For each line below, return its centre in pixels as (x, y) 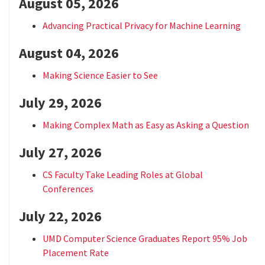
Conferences (68, 189)
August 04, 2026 (69, 53)
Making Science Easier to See (100, 75)
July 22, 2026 (60, 216)
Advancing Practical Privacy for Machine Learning (142, 26)
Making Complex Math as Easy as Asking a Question (146, 125)
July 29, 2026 (60, 103)
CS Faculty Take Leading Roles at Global (123, 175)
